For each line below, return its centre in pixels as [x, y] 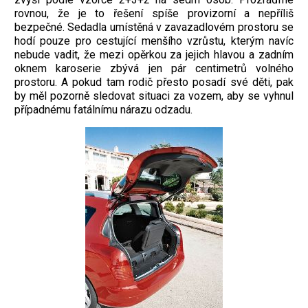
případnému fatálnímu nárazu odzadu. [103, 110]
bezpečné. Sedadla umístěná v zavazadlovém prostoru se [154, 27]
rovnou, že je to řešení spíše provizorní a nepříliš [154, 14]
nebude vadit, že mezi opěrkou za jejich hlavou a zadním [154, 55]
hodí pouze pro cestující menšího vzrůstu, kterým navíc [154, 41]
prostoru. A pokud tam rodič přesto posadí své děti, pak [154, 82]
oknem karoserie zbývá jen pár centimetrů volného [154, 69]
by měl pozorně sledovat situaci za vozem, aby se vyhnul [154, 96]
